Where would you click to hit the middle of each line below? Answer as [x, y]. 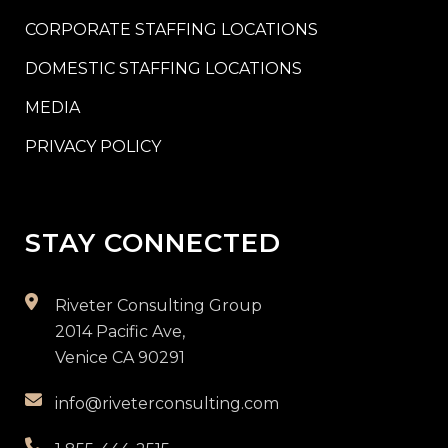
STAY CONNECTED [153, 243]
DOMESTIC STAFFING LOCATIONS [163, 68]
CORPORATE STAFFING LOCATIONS [171, 29]
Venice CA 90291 [120, 357]
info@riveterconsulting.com [167, 403]
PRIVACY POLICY [93, 146]
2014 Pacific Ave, [120, 331]
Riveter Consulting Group [158, 305]
